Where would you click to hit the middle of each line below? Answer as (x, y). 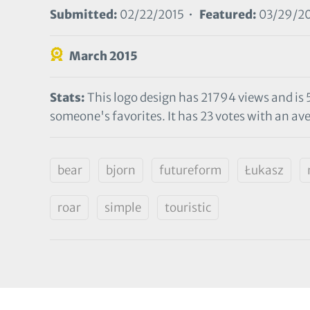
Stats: (67, 98)
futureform (190, 171)
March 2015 (103, 56)
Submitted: (84, 15)
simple (123, 208)
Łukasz (264, 171)
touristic (188, 208)
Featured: (228, 15)
